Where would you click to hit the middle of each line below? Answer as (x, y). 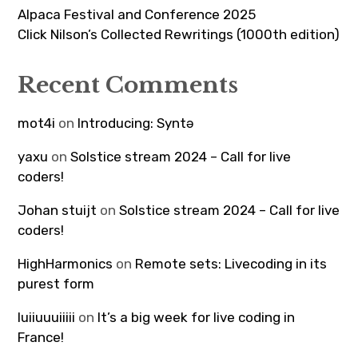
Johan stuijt (58, 210)
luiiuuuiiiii (47, 317)
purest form (56, 283)
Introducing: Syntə (136, 123)
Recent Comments (128, 85)
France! (41, 337)
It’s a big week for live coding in (197, 317)
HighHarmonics (66, 263)
